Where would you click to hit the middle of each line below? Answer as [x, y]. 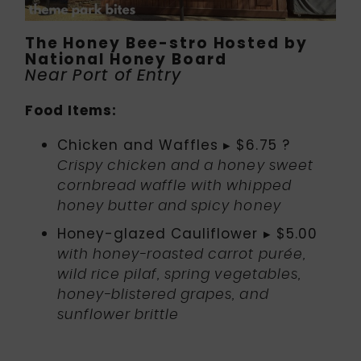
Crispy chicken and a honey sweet [185, 166]
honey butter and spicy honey [171, 206]
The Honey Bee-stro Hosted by [166, 44]
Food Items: [71, 111]
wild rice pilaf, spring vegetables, [179, 275]
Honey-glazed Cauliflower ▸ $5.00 [187, 234]
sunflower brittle [118, 315]
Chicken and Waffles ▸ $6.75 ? [174, 145]
